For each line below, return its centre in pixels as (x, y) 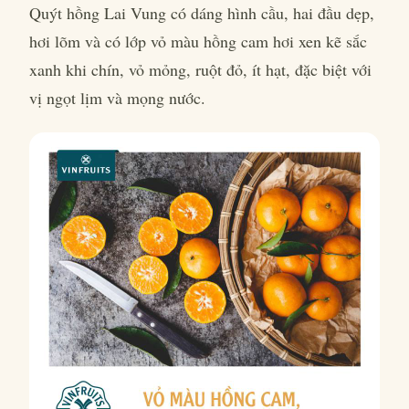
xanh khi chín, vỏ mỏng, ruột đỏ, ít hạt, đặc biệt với (200, 69)
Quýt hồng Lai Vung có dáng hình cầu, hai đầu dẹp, (202, 13)
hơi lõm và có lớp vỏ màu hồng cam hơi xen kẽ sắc (198, 41)
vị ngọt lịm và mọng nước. (117, 98)
